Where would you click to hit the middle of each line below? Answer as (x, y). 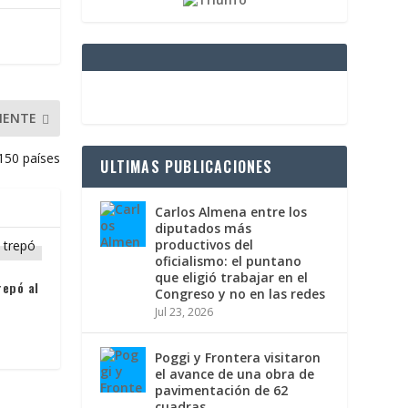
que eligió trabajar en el (232, 277)
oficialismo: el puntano (229, 260)
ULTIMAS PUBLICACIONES (187, 166)
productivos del (204, 244)
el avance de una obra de (235, 373)
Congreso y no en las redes (240, 293)
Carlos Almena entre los (231, 211)
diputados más (204, 228)
